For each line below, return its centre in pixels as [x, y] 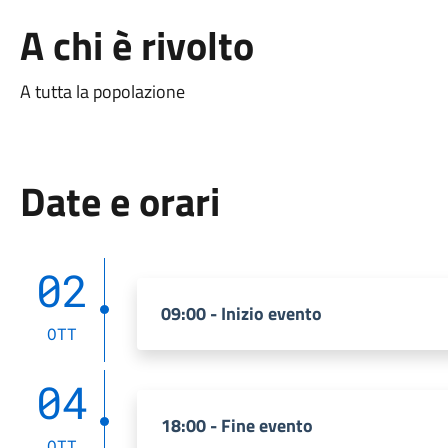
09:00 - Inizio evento [241, 313]
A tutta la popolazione [102, 91]
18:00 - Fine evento [236, 425]
